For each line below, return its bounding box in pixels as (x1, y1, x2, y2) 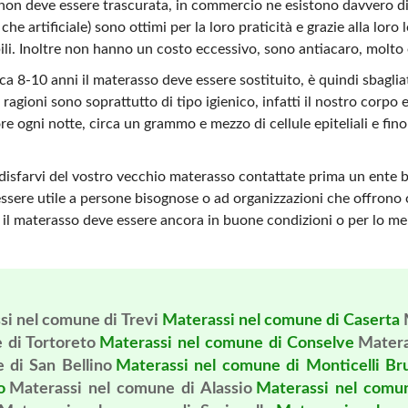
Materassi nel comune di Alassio (9, 381, 252, 397)
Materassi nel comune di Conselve (99, 335, 355, 352)
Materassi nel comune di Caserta (161, 312, 400, 329)
